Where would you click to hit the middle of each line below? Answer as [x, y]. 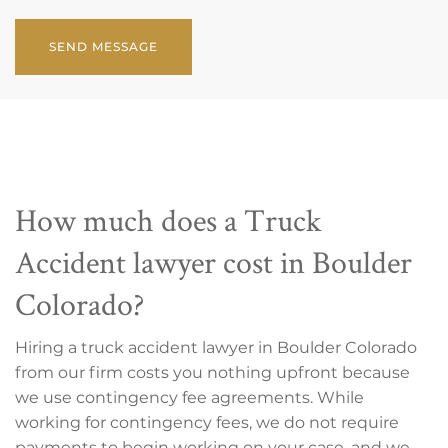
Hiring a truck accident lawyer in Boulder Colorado [216, 347]
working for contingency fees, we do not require [207, 422]
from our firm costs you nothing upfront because [212, 372]
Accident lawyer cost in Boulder [213, 261]
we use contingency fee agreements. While [189, 397]
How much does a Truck [168, 219]
